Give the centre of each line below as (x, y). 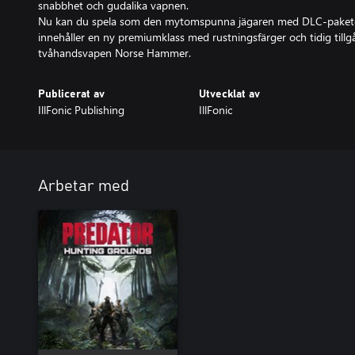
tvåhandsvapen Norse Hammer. (115, 52)
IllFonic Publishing (81, 109)
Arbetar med (84, 186)
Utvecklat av (229, 94)
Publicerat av (71, 94)
